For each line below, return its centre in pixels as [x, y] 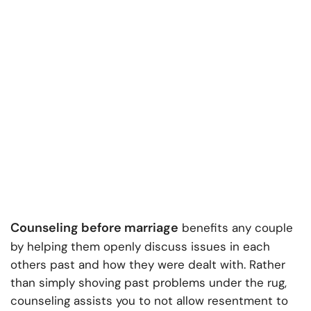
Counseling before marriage [94, 228]
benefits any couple [236, 228]
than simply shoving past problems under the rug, [149, 283]
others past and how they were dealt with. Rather [148, 265]
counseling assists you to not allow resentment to [149, 301]
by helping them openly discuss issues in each [140, 247]
